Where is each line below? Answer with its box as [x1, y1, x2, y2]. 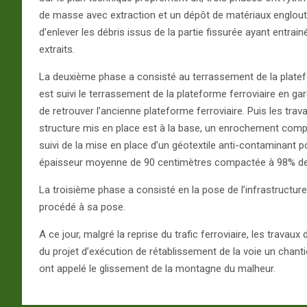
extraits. [39, 42, 75, 56]
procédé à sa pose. [39, 200, 125, 213]
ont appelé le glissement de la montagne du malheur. [39, 262, 275, 275]
